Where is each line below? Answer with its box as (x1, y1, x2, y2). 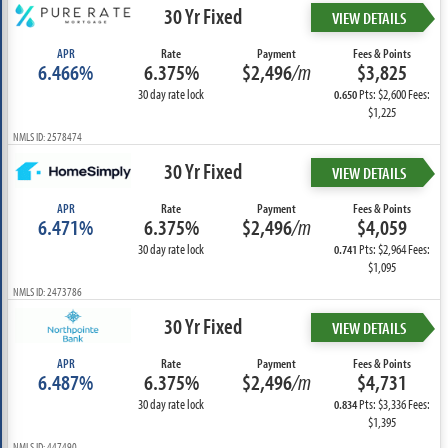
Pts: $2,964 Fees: (357, 240, 431, 258)
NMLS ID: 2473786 (12, 284, 82, 299)
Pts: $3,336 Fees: (357, 395, 431, 413)
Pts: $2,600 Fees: (357, 85, 431, 103)
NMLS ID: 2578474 (12, 129, 82, 144)
